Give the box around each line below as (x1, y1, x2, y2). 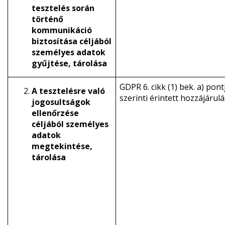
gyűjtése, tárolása (31, 58, 107, 69)
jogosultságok (31, 96, 90, 107)
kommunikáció (31, 25, 92, 36)
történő (31, 14, 63, 25)
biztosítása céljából (31, 36, 111, 47)
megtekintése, (31, 141, 92, 152)
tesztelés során (31, 3, 94, 14)
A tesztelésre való (31, 85, 105, 96)
